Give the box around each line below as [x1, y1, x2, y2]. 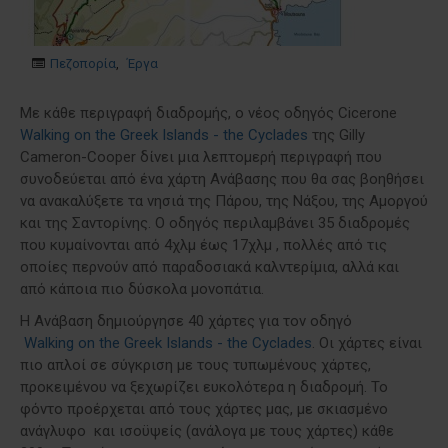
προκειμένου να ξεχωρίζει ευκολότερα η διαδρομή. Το [20, 377, 388, 396]
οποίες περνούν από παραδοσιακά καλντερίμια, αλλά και [20, 257, 399, 276]
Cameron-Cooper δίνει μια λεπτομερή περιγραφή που [20, 147, 382, 166]
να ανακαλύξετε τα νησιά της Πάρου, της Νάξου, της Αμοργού [20, 191, 428, 210]
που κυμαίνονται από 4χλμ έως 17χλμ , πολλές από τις [20, 235, 387, 254]
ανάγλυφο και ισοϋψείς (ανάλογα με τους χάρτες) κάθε [20, 421, 394, 440]
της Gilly [308, 125, 365, 144]
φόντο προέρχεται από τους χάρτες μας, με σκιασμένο [20, 399, 388, 418]
